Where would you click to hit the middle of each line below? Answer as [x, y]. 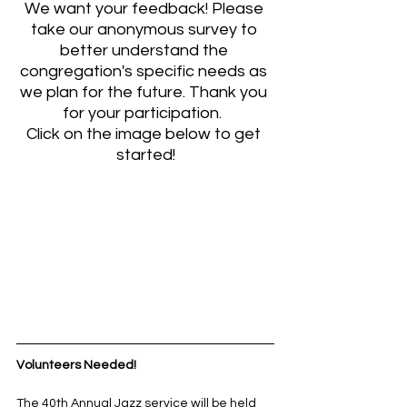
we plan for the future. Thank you [145, 92]
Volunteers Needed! [76, 366]
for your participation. [145, 113]
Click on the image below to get [145, 134]
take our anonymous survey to [145, 29]
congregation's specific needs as [145, 71]
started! [145, 154]
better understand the [145, 50]
